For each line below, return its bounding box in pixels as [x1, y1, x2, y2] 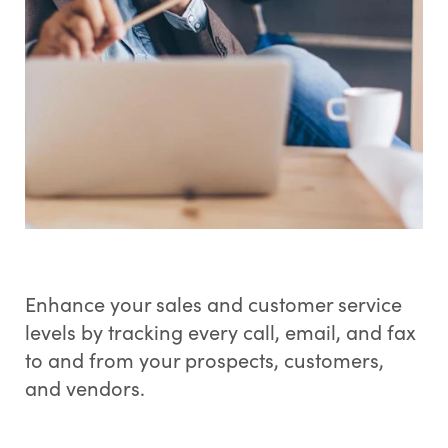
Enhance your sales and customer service [24, 290, 402, 318]
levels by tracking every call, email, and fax [24, 318, 416, 346]
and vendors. [24, 374, 145, 402]
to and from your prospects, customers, [24, 346, 384, 374]
